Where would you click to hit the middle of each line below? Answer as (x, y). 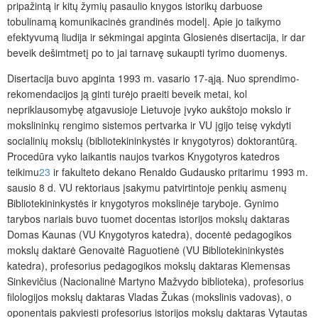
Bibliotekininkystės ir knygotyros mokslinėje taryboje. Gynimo (143, 203)
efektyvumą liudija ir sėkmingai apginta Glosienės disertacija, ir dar (156, 37)
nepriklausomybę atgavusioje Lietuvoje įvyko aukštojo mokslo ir (149, 110)
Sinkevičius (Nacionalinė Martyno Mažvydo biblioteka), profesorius (155, 281)
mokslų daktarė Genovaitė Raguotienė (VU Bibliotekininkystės (146, 250)
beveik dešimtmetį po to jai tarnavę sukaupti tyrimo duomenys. (147, 53)
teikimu (23, 172)
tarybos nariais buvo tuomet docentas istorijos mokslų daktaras (148, 219)
